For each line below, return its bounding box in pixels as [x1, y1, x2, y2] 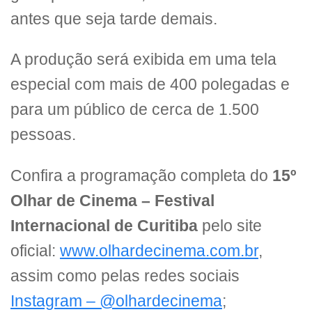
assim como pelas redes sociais [10, 267, 240, 285]
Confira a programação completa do [10, 166, 272, 185]
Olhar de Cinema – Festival [10, 192, 214, 210]
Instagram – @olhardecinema [10, 292, 222, 310]
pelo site [198, 217, 262, 235]
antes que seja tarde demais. [10, 10, 217, 28]
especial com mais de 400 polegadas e [10, 76, 290, 94]
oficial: [10, 242, 60, 260]
